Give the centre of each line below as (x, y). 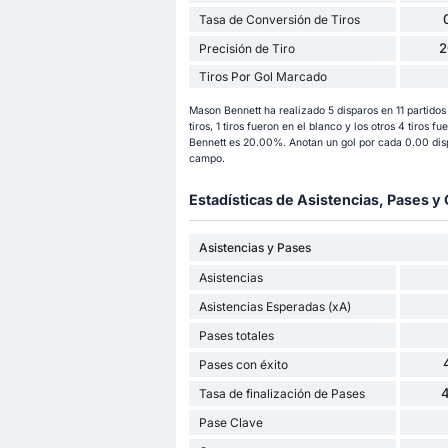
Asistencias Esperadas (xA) (274, 306)
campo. (206, 158)
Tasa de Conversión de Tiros (279, 20)
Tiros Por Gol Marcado (262, 77)
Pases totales (236, 335)
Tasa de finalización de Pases (281, 393)
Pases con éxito (243, 364)
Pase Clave (230, 422)
